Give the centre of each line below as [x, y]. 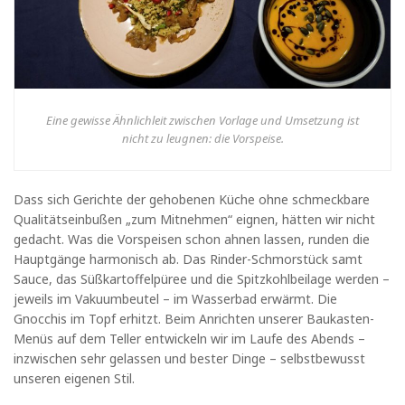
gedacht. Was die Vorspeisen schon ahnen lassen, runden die [192, 239]
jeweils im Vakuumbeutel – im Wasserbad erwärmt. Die [175, 298]
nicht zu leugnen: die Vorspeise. [202, 138]
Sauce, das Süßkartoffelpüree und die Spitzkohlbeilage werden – [202, 278]
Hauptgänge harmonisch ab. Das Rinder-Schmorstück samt [188, 259]
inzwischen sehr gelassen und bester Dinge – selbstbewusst [189, 358]
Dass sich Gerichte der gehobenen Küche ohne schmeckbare [192, 199]
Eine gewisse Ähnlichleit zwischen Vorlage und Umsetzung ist [202, 120]
